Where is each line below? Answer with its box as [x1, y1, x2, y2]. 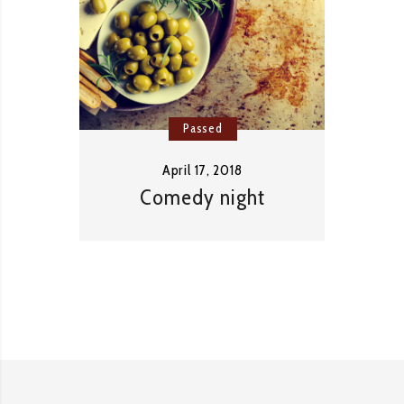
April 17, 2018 [161, 161, 243, 179]
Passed [183, 119, 223, 136]
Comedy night [139, 183, 265, 210]
